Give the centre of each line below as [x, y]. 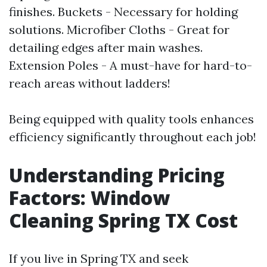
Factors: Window [89, 198]
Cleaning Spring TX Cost [123, 220]
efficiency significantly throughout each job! [133, 137]
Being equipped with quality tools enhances [131, 119]
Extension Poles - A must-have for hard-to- [131, 65]
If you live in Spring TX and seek [99, 258]
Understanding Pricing [117, 175]
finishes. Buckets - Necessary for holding [123, 12]
